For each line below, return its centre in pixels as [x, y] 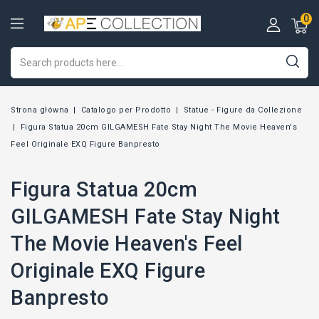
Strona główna [40, 110]
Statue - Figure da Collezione [243, 110]
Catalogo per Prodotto [126, 110]
